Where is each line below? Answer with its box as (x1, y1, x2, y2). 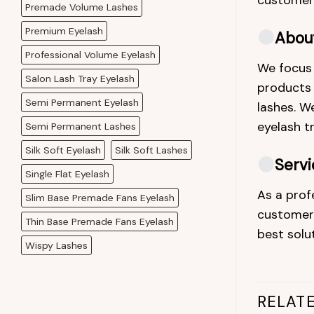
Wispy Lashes (25, 238, 88, 252)
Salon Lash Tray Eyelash (25, 71, 135, 85)
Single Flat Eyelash (25, 167, 109, 180)
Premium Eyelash (25, 24, 103, 37)
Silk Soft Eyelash (25, 143, 101, 156)
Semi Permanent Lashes (25, 119, 136, 132)
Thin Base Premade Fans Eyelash (25, 214, 174, 228)
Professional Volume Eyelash (25, 48, 156, 61)
